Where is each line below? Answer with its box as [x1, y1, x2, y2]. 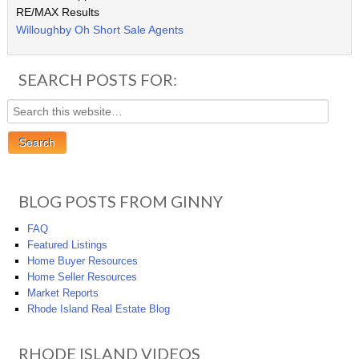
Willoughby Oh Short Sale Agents [15, 23, 184, 37]
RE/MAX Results [15, 6, 99, 19]
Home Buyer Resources [26, 255, 138, 268]
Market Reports [26, 287, 99, 300]
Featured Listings [26, 239, 107, 252]
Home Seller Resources [26, 271, 137, 284]
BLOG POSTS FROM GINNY [18, 192, 223, 212]
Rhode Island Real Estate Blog [26, 303, 170, 316]
